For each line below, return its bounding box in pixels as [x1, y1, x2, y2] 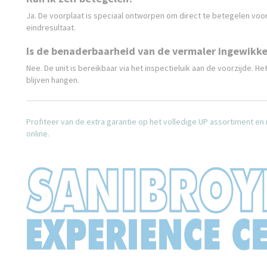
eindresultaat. [26, 22, 76, 33]
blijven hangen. [26, 74, 79, 85]
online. [26, 128, 49, 139]
